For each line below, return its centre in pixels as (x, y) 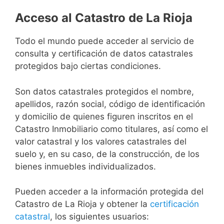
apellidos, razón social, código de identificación (110, 104)
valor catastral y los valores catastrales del (101, 141)
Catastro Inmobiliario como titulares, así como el (111, 129)
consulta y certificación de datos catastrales (104, 54)
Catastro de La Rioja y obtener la (82, 204)
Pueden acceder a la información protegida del (109, 192)
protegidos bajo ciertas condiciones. (88, 66)
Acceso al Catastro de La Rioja (104, 18)
